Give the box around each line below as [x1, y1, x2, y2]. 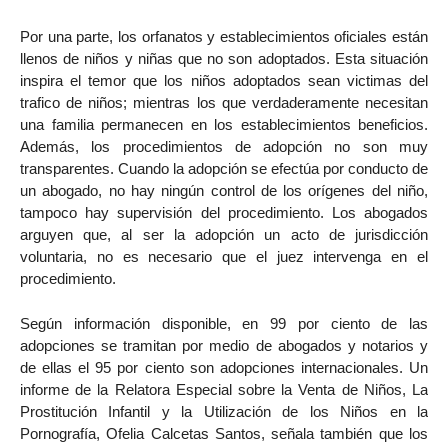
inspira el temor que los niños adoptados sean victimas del [20, 72, 428, 90]
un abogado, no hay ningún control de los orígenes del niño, [20, 182, 428, 200]
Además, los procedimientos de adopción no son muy [20, 138, 428, 156]
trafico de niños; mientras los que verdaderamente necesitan [20, 94, 428, 112]
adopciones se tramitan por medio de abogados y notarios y [20, 336, 428, 354]
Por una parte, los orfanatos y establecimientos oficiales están [20, 28, 428, 46]
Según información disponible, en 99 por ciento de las [20, 314, 428, 332]
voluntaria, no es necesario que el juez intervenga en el [20, 248, 428, 266]
